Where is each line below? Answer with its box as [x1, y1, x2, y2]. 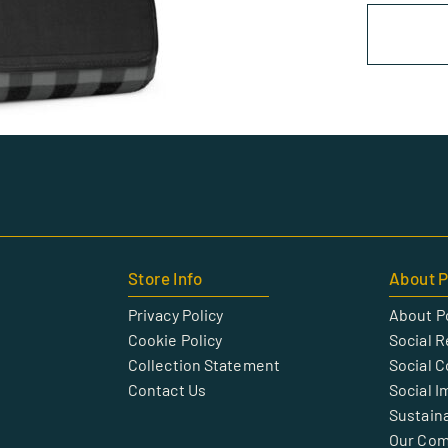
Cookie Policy [127, 329, 223, 349]
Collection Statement [127, 354, 280, 374]
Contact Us [127, 379, 206, 399]
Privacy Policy [127, 304, 224, 324]
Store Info [127, 267, 202, 288]
